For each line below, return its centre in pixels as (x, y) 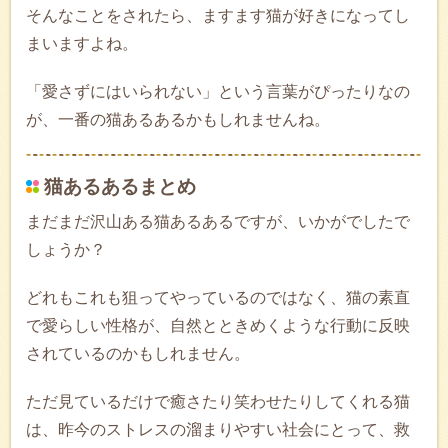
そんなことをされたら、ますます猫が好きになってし (218, 15)
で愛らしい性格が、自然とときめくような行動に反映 (218, 325)
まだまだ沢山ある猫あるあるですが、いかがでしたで (218, 221)
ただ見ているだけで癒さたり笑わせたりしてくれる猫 (218, 401)
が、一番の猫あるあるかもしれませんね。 (178, 119)
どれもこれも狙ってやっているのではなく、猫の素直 (218, 297)
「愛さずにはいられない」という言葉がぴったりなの (218, 91)
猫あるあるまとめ (120, 186)
